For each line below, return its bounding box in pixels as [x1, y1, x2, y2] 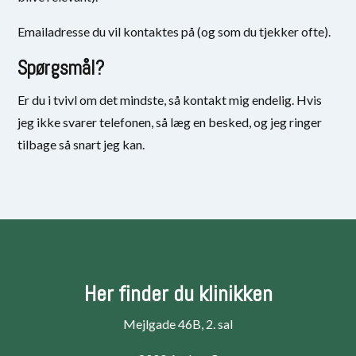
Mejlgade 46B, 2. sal [123, 315, 233, 331]
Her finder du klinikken [83, 279, 273, 308]
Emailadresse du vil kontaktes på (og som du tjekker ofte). [17, 23, 331, 39]
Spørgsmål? [17, 55, 105, 80]
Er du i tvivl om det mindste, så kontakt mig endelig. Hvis [17, 91, 323, 107]
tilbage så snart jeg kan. [17, 136, 145, 152]
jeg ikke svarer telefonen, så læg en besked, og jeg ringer [17, 114, 323, 130]
